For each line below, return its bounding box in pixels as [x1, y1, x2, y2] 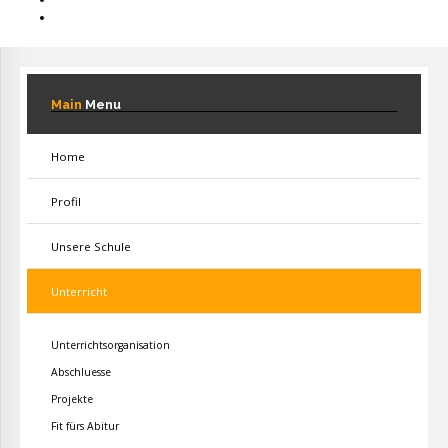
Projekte [51, 392, 93, 406]
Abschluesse [51, 365, 111, 379]
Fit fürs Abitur [51, 419, 119, 433]
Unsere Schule [51, 239, 131, 254]
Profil [51, 194, 81, 209]
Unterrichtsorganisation [51, 338, 170, 352]
